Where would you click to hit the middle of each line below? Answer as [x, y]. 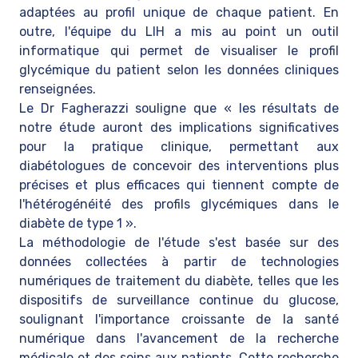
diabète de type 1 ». [78, 223]
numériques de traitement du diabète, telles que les [179, 281]
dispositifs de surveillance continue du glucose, [179, 300]
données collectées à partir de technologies [179, 262]
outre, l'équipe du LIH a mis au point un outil [179, 32]
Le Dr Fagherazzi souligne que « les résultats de [179, 108]
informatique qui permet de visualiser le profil [179, 51]
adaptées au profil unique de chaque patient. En [179, 12]
